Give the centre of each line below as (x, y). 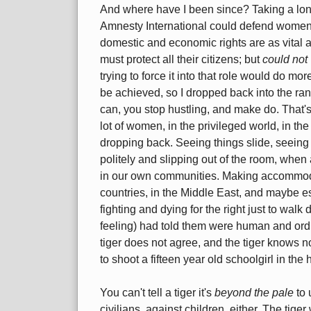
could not (285, 60)
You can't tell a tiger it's (157, 293)
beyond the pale (254, 293)
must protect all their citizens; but (181, 60)
